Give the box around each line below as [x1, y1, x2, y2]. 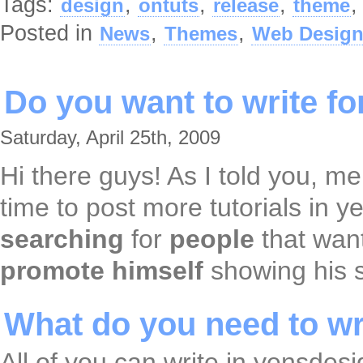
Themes [164, 23, 237, 45]
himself [112, 256, 203, 286]
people [169, 224, 254, 254]
